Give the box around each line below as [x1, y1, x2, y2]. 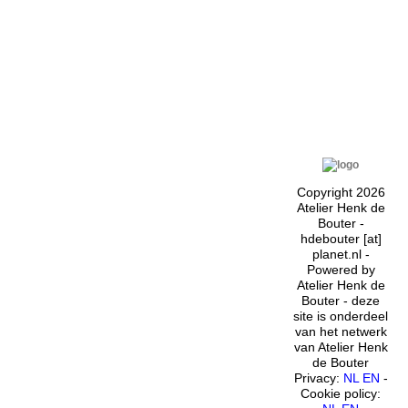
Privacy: [293, 370, 343, 385]
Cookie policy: [301, 385, 381, 401]
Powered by [306, 261, 375, 277]
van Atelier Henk [293, 339, 388, 354]
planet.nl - [311, 246, 370, 261]
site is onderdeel [293, 308, 388, 323]
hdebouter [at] [300, 230, 382, 246]
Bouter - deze [301, 292, 380, 308]
